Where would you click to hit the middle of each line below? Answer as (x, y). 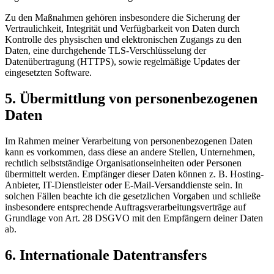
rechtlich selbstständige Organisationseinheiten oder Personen (123, 163)
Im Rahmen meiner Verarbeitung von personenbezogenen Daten (129, 141)
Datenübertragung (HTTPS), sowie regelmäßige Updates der (122, 62)
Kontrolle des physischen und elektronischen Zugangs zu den (123, 40)
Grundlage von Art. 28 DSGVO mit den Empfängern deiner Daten (134, 218)
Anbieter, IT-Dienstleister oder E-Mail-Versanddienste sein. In (124, 185)
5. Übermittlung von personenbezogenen (131, 99)
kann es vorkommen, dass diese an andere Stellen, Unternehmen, (130, 152)
